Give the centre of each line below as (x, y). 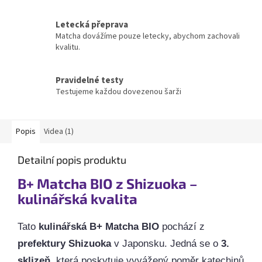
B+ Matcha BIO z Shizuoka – (107, 184)
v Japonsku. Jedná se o (166, 244)
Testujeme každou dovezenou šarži (118, 92)
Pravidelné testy (89, 80)
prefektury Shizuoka (64, 244)
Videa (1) (59, 132)
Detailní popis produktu (72, 160)
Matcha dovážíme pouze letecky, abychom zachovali (148, 37)
